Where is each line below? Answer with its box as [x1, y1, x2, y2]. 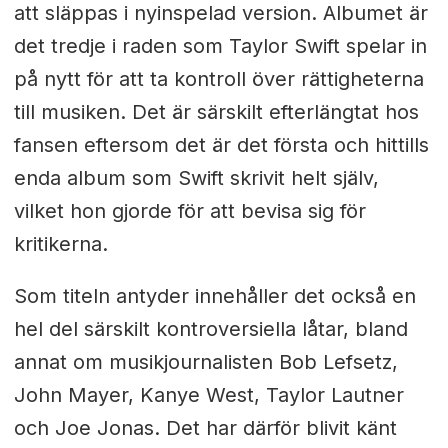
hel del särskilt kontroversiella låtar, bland [13, 317, 408, 342]
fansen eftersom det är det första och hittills [13, 132, 429, 157]
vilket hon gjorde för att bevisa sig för [13, 198, 366, 223]
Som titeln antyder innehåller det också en [13, 284, 416, 309]
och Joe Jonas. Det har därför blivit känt [13, 416, 397, 441]
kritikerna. [13, 231, 108, 256]
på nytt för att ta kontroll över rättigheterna [13, 66, 424, 91]
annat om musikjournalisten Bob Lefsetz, [13, 350, 398, 375]
